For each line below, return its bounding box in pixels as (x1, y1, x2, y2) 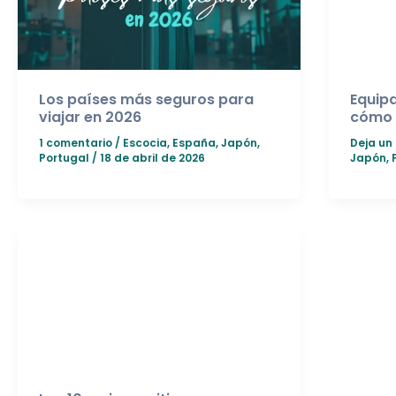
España (172, 134, 216, 150)
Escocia (123, 134, 167, 150)
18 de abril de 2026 (100, 149, 205, 165)
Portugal (39, 149, 89, 165)
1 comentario (39, 134, 112, 150)
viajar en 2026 (39, 107, 141, 128)
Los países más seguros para (39, 89, 254, 110)
